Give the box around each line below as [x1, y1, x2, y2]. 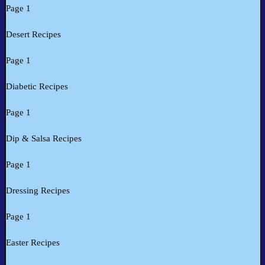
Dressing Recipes [6, 186, 70, 196]
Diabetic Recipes [6, 82, 68, 92]
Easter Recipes [6, 238, 60, 248]
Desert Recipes [6, 30, 61, 40]
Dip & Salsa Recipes [6, 134, 82, 144]
